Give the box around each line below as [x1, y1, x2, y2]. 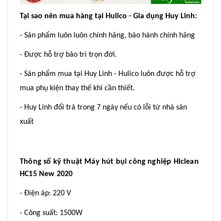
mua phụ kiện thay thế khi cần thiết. [20, 84, 135, 92]
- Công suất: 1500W [20, 209, 82, 217]
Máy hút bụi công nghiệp [84, 157, 172, 166]
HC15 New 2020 [20, 170, 73, 178]
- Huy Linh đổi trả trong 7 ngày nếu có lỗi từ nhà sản [20, 103, 187, 111]
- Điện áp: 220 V [20, 189, 71, 197]
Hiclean [171, 157, 199, 166]
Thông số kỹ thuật [20, 157, 85, 166]
